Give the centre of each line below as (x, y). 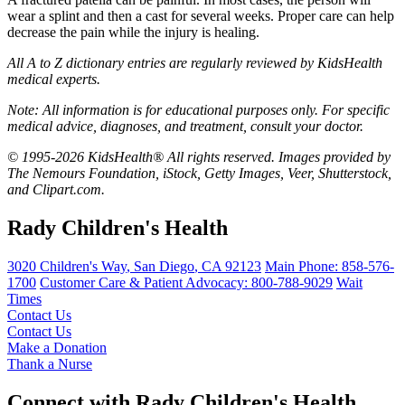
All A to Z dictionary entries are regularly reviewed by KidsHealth (195, 62)
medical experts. (54, 79)
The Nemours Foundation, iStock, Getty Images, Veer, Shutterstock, (199, 173)
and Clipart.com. (56, 189)
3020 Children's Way (67, 266)
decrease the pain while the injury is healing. (133, 32)
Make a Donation (57, 347)
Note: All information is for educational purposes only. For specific (198, 109)
